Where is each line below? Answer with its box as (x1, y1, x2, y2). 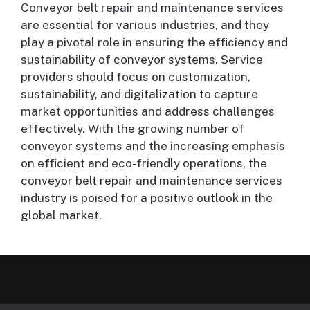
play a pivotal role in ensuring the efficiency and (21, 35, 288, 50)
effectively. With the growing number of (21, 122, 244, 136)
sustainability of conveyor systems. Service (21, 53, 263, 67)
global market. (21, 208, 102, 223)
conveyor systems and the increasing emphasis (21, 139, 285, 154)
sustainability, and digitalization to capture (21, 87, 258, 102)
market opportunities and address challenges (21, 104, 275, 119)
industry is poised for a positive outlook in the (21, 191, 273, 206)
